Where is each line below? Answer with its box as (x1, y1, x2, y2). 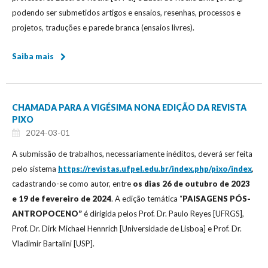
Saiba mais (12, 51, 54, 61)
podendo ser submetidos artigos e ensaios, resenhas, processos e (12, 7, 240, 17)
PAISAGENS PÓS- (182, 193, 251, 203)
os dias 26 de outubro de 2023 (133, 178, 250, 188)
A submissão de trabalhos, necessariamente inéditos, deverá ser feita (12, 148, 252, 159)
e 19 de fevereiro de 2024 (12, 193, 111, 203)
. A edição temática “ (111, 193, 182, 203)
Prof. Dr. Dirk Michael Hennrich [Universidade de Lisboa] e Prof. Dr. (12, 223, 242, 233)
